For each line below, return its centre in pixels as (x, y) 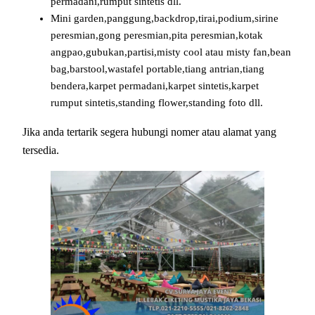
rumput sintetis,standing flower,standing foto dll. (157, 103)
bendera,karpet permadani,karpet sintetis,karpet (155, 86)
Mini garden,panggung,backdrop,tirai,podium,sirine (165, 19)
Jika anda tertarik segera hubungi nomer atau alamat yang (149, 131)
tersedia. (41, 150)
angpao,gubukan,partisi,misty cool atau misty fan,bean (171, 52)
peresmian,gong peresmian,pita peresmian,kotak (157, 36)
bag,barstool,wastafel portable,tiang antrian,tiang (157, 69)
